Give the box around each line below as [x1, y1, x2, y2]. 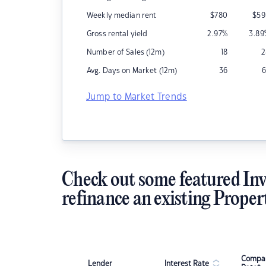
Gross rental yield [87, 30, 148, 37]
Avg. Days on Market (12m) [87, 67, 178, 74]
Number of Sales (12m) [87, 49, 164, 56]
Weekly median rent [87, 12, 157, 19]
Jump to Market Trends [86, 93, 187, 102]
